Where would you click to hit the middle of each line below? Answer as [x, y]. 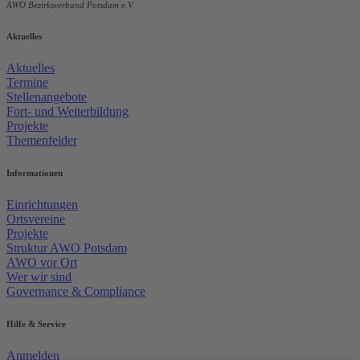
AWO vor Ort [42, 263]
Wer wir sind [39, 277]
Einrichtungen [42, 205]
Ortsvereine [36, 219]
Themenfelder [42, 141]
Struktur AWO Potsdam [67, 248]
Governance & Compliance [76, 292]
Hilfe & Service [36, 323]
